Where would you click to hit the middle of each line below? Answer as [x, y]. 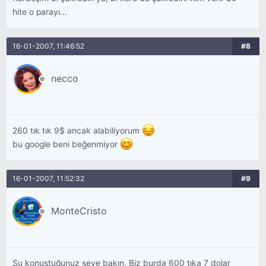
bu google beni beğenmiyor [66, 145]
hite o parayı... [40, 12]
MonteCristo [79, 211]
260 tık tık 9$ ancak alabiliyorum [77, 131]
